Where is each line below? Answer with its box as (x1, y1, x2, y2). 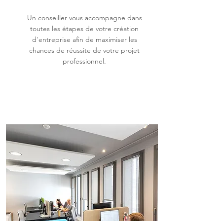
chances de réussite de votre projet (29, 46, 140, 55)
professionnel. (63, 57, 106, 66)
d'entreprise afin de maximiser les (32, 35, 137, 44)
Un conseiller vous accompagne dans (27, 13, 142, 22)
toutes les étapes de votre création (30, 24, 139, 33)
